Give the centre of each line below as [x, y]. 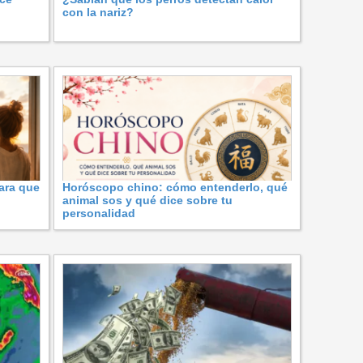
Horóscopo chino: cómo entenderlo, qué [175, 187]
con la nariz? [98, 12]
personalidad [99, 213]
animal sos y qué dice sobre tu [147, 200]
